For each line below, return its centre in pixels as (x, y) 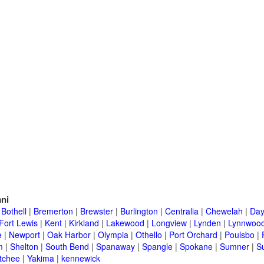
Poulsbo (240, 235)
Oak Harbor (69, 235)
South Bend (67, 247)
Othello (149, 235)
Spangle (157, 247)
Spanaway (115, 247)
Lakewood (125, 223)
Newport (24, 235)
